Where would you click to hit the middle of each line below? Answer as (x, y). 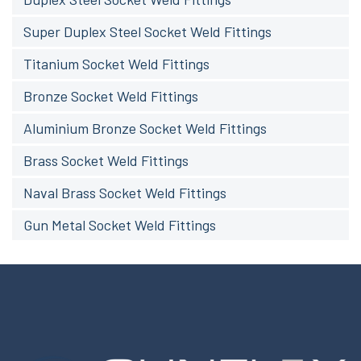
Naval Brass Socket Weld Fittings (125, 193)
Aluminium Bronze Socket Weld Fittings (145, 129)
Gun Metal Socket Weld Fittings (120, 225)
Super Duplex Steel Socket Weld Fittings (147, 32)
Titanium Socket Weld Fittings (116, 64)
